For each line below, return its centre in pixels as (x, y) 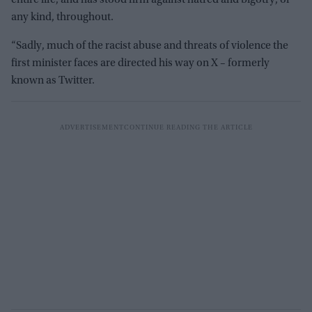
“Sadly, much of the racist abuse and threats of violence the (150, 46)
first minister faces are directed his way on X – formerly (140, 63)
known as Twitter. (53, 80)
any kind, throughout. (62, 17)
